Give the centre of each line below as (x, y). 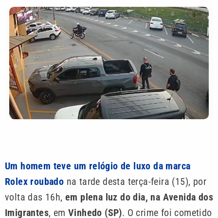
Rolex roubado (35, 181)
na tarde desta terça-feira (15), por (135, 181)
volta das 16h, (35, 197)
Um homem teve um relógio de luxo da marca (98, 166)
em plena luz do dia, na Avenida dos (139, 197)
